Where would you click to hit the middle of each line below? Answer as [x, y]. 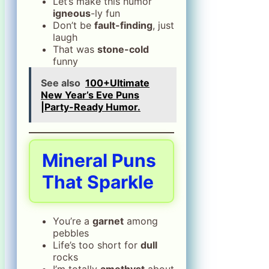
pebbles [71, 233]
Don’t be [74, 25]
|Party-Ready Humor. [91, 107]
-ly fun [105, 13]
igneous [72, 13]
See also [61, 83]
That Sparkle [98, 182]
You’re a [73, 221]
